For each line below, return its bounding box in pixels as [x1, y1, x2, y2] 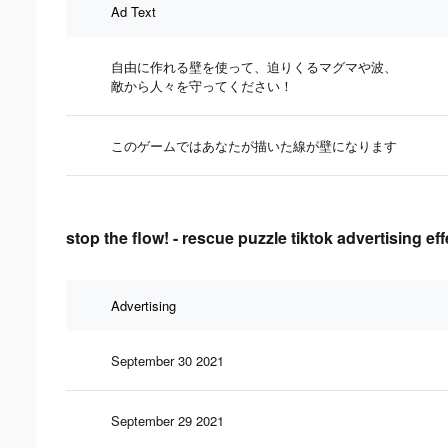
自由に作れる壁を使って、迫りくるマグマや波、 [111, 56, 397, 76]
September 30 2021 [111, 350, 224, 370]
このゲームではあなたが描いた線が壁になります [111, 135, 397, 155]
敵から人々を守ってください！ [111, 75, 293, 95]
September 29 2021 [111, 410, 224, 430]
